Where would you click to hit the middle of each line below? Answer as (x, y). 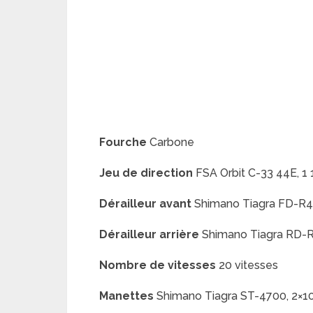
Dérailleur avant (145, 204)
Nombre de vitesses (158, 265)
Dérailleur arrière (149, 234)
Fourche (123, 142)
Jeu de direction (146, 173)
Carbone (170, 142)
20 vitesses (247, 265)
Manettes (126, 296)
